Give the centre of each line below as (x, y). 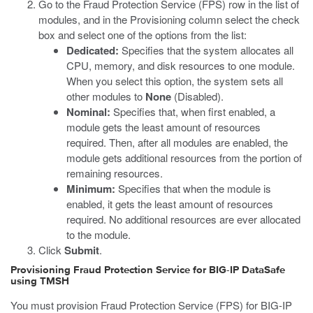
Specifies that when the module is (193, 188)
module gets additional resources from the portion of (184, 158)
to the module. (99, 234)
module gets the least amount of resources (163, 127)
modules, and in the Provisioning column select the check (169, 19)
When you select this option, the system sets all (175, 81)
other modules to (106, 96)
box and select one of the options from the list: (143, 35)
